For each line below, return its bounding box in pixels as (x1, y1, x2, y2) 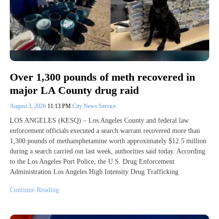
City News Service (72, 102, 116, 109)
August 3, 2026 (10, 102, 47, 109)
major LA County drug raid (10, 84, 139, 96)
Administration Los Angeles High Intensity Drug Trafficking (10, 168, 178, 175)
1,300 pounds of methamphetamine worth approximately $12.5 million (10, 137, 206, 145)
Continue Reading (10, 186, 59, 194)
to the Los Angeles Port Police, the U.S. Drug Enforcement (10, 157, 175, 165)
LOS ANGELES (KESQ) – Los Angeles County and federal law (10, 116, 189, 124)
